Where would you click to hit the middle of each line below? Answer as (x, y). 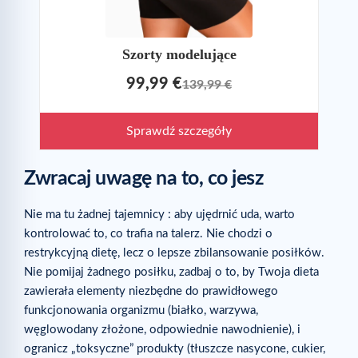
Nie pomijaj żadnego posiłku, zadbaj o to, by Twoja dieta (171, 272)
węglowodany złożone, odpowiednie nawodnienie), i (162, 330)
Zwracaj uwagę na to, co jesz (143, 179)
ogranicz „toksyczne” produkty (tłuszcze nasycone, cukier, (175, 349)
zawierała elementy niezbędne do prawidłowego (151, 292)
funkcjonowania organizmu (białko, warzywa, (141, 311)
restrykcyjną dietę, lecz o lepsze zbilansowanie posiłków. (174, 253)
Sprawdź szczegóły (179, 131)
